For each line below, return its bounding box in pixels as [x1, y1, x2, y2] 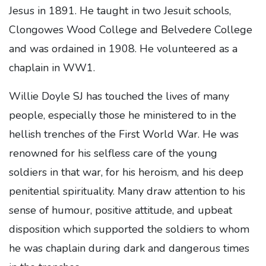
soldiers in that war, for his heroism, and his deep [9, 165, 243, 179]
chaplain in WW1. [9, 61, 95, 75]
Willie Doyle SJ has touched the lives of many [9, 89, 229, 103]
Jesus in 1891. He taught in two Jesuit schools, [9, 4, 231, 18]
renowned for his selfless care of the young [9, 146, 217, 160]
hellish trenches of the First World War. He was [9, 127, 239, 141]
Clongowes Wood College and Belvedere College [9, 23, 252, 37]
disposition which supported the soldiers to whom [9, 222, 249, 236]
